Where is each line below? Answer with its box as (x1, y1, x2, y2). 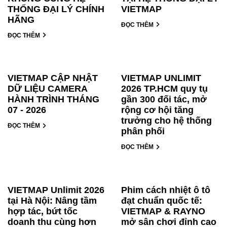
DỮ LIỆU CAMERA (8, 84, 87, 94)
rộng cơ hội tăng (121, 105, 194, 116)
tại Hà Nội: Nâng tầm (8, 195, 97, 206)
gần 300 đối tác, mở (121, 94, 207, 105)
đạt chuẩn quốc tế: (121, 195, 202, 206)
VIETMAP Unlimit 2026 (8, 184, 104, 195)
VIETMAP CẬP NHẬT (8, 73, 98, 84)
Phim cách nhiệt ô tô (121, 184, 210, 195)
